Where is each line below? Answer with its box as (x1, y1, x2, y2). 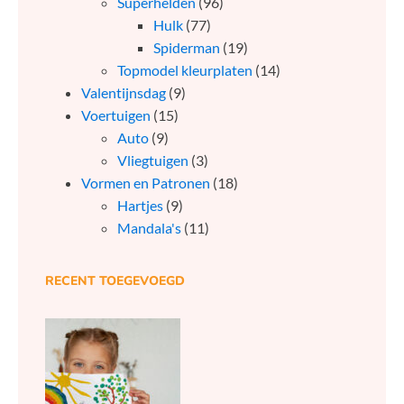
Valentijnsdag (81, 84, 166, 102)
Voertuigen (81, 106, 151, 124)
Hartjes (117, 197, 163, 215)
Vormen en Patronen (81, 174, 210, 192)
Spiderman (153, 39, 220, 57)
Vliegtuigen (117, 151, 188, 170)
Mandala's (117, 219, 181, 237)
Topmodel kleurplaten (117, 61, 252, 79)
